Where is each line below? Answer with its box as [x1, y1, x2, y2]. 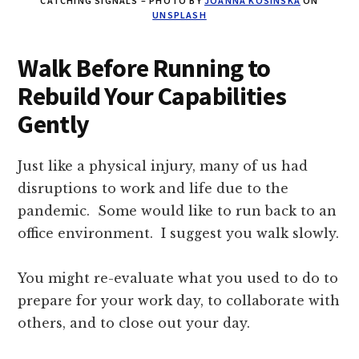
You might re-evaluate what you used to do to [18, 270, 339, 287]
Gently [18, 108, 90, 141]
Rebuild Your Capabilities [18, 80, 287, 113]
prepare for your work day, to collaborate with [18, 292, 341, 309]
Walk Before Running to [18, 52, 271, 85]
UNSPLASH [152, 9, 207, 22]
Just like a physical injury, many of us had [18, 158, 309, 175]
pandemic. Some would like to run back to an [18, 203, 337, 220]
